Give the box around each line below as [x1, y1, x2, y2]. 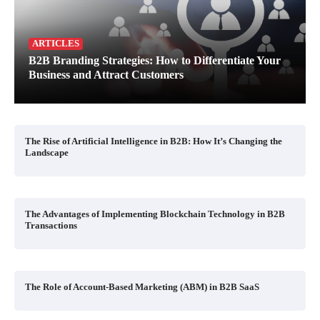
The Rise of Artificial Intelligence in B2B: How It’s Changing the [25, 136, 282, 147]
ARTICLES [32, 39, 79, 49]
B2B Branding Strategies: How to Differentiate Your [29, 54, 281, 67]
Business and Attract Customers [29, 69, 184, 81]
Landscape [25, 147, 69, 159]
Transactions [25, 220, 77, 231]
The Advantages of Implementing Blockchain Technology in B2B [25, 209, 285, 220]
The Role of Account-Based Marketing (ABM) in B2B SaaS [25, 281, 259, 293]
